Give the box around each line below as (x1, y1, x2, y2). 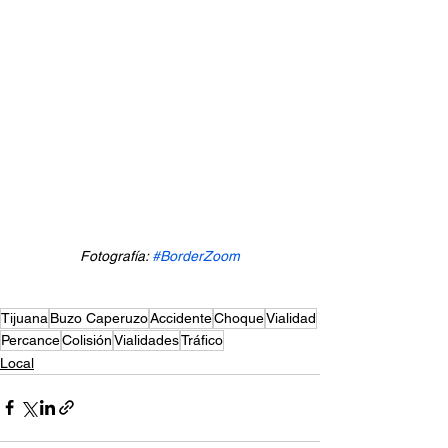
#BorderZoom (152, 247, 240, 264)
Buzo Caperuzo (50, 309, 148, 326)
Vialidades (114, 331, 179, 348)
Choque (214, 309, 264, 326)
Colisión (62, 331, 112, 348)
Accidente (150, 309, 212, 326)
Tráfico (181, 331, 223, 348)
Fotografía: (80, 247, 152, 264)
